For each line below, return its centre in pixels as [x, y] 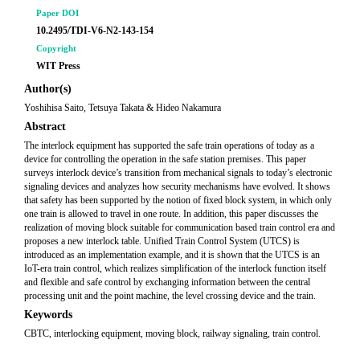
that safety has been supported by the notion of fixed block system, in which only [178, 200]
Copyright [56, 48]
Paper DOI [57, 13]
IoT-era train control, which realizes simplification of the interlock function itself [175, 268]
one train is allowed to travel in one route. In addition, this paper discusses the [171, 214]
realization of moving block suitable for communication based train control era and [180, 227]
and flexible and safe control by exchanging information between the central [167, 282]
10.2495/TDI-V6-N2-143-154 [95, 31]
